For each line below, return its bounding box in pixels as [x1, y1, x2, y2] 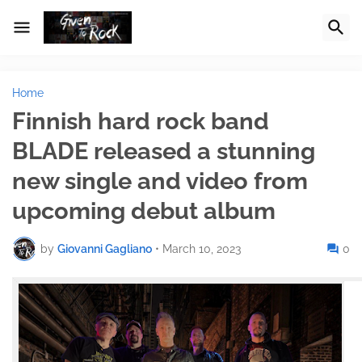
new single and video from [12, 167, 308, 195]
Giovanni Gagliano [57, 242, 152, 255]
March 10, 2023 [162, 242, 241, 255]
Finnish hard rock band [12, 107, 269, 135]
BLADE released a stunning [12, 137, 315, 165]
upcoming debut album [12, 197, 276, 225]
